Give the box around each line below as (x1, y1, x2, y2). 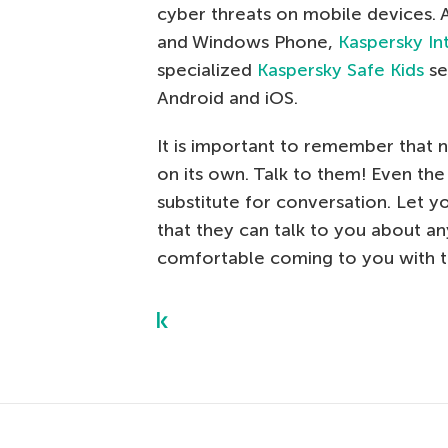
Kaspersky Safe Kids (257, 58, 424, 81)
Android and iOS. (157, 86, 298, 109)
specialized (157, 58, 257, 81)
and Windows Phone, (157, 30, 338, 53)
